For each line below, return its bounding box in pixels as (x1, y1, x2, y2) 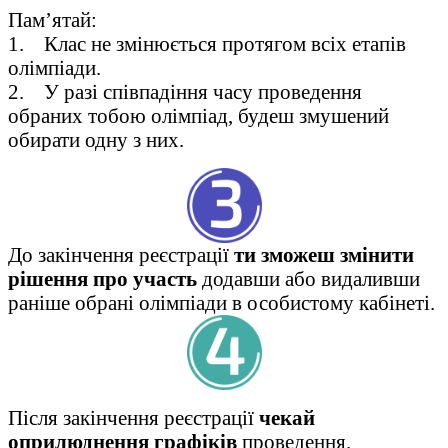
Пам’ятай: (8, 8, 102, 32)
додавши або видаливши (197, 267, 420, 291)
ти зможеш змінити (234, 243, 414, 267)
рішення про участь (8, 267, 197, 291)
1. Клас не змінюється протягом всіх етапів (8, 32, 406, 56)
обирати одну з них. (8, 128, 184, 152)
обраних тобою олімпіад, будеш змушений (8, 104, 389, 128)
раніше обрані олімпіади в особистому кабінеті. (8, 291, 435, 315)
